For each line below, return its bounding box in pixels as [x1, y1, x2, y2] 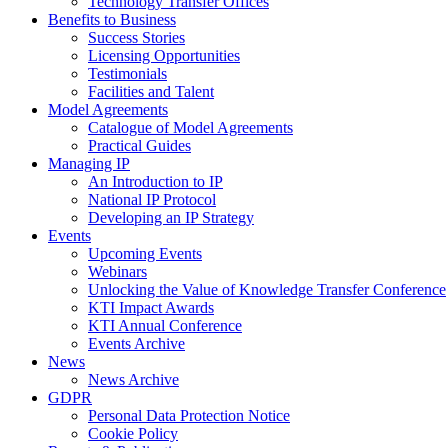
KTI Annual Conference [88, 317, 242, 334]
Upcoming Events [88, 245, 202, 262]
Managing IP [48, 155, 130, 172]
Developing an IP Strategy [88, 209, 254, 226]
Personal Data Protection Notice [88, 407, 290, 424]
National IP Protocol [88, 191, 216, 208]
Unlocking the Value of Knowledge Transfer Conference [88, 281, 446, 298]
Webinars [88, 263, 147, 280]
